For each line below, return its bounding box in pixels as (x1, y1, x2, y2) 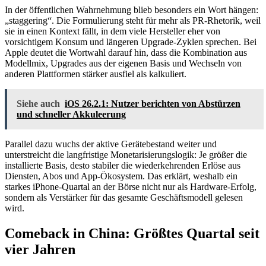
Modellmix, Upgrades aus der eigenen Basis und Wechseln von (5, 58, 242, 69)
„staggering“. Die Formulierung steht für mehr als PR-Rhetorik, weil (5, 15, 261, 26)
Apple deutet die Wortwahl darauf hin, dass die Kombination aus (5, 47, 247, 58)
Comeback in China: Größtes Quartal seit (5, 225, 259, 241)
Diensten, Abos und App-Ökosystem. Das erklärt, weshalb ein (5, 171, 237, 182)
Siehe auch (17, 99, 60, 109)
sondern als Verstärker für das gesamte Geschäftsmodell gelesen (5, 192, 243, 203)
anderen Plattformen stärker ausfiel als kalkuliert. (5, 69, 186, 80)
